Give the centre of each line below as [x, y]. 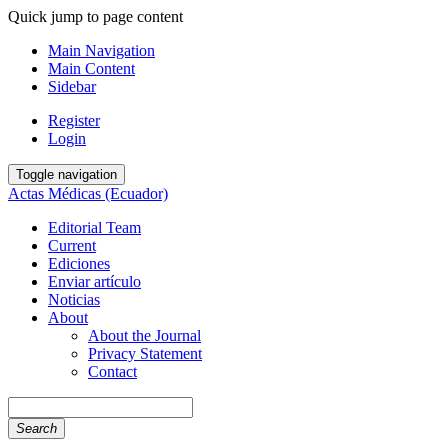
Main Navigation [101, 50]
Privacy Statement [145, 353]
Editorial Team [94, 227]
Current [72, 245]
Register [74, 120]
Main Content [91, 68]
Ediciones [79, 263]
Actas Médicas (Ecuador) [88, 193]
